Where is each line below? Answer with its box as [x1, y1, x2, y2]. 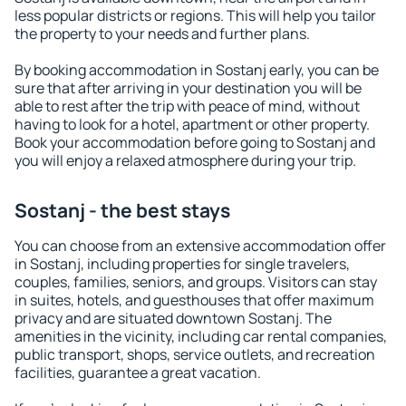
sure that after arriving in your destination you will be [14, 78, 362, 98]
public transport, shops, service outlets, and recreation [14, 344, 375, 364]
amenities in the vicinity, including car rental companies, [14, 326, 387, 346]
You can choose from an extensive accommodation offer [14, 236, 386, 256]
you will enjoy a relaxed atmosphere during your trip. [14, 150, 356, 170]
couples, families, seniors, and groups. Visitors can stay [14, 272, 377, 292]
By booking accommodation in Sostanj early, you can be [14, 60, 379, 80]
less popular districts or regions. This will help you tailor [14, 5, 376, 25]
